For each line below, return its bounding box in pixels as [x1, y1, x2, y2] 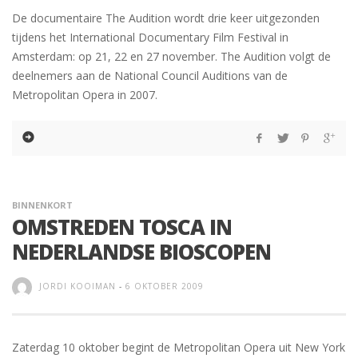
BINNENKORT [12, 199, 73, 212]
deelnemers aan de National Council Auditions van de [12, 68, 288, 84]
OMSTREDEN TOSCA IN [12, 213, 232, 242]
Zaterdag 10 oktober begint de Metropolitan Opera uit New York [12, 340, 345, 356]
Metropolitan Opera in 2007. [12, 87, 157, 103]
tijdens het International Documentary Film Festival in [12, 30, 288, 46]
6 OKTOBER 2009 [125, 280, 204, 292]
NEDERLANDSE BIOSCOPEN [12, 237, 271, 267]
